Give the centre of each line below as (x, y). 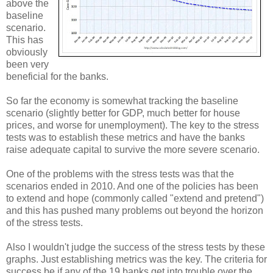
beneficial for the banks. (57, 77)
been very (27, 65)
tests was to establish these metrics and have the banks (126, 138)
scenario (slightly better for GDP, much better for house (123, 113)
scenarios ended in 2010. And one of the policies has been (132, 186)
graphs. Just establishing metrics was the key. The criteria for (136, 260)
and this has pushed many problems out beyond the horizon (135, 211)
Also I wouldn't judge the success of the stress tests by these (136, 247)
